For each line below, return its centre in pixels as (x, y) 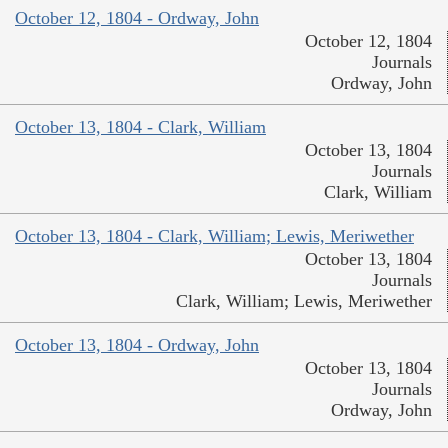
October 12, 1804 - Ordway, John (137, 18)
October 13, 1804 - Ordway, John (137, 345)
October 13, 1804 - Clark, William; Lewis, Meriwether (214, 236)
